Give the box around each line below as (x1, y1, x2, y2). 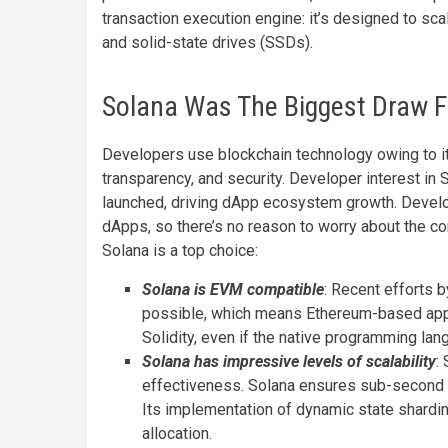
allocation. (142, 424, 212, 443)
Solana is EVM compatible (142, 280, 324, 299)
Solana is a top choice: (102, 241, 258, 260)
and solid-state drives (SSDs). (102, 33, 313, 52)
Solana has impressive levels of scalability (142, 352, 436, 371)
